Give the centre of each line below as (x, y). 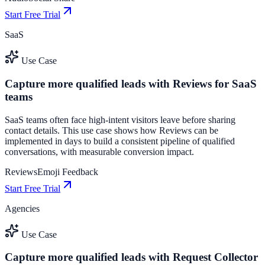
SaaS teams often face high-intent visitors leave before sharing (120, 119)
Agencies (22, 208)
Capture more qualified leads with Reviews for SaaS (131, 83)
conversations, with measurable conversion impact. (99, 151)
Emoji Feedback (68, 172)
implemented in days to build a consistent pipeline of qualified (120, 141)
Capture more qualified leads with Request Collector (131, 257)
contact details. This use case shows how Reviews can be (112, 130)
